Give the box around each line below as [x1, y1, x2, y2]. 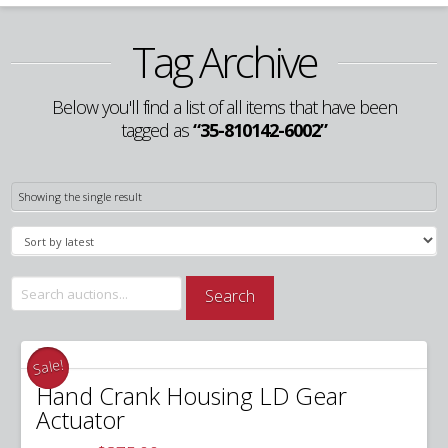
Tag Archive [131, 33, 317, 91]
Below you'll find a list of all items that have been [51, 95, 397, 120]
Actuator [36, 404, 126, 437]
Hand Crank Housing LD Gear [36, 380, 348, 413]
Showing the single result [19, 189, 143, 205]
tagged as [121, 118, 193, 143]
